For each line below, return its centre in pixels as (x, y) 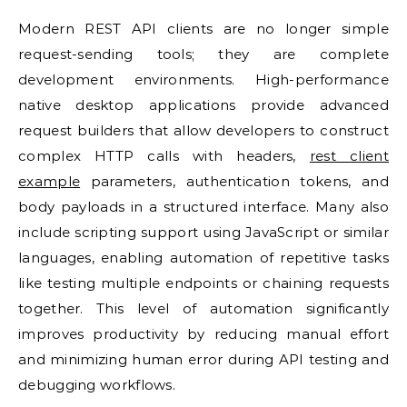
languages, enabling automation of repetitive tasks (203, 258)
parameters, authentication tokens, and (234, 181)
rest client (349, 156)
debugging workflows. (97, 385)
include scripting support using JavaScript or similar (203, 232)
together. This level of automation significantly (203, 308)
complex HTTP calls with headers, (164, 156)
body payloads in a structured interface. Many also (203, 207)
